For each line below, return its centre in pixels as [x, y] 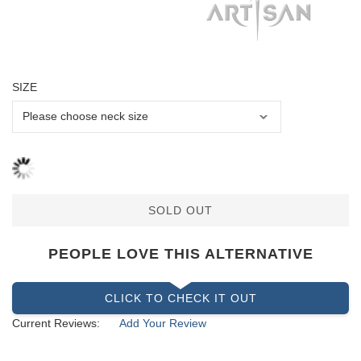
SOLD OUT [180, 211]
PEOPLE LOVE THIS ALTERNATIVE [180, 254]
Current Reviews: [56, 324]
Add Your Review [163, 324]
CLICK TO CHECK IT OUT [180, 299]
